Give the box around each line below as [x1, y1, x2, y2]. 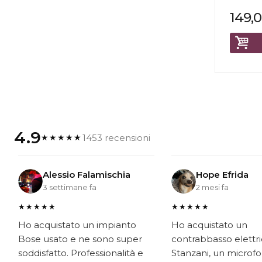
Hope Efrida [196, 168, 249, 180]
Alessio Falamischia [43, 168, 130, 180]
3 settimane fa [43, 182, 96, 192]
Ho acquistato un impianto [18, 219, 136, 230]
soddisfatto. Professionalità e [18, 247, 143, 258]
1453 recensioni [82, 132, 150, 143]
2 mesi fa [196, 182, 229, 192]
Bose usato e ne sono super [18, 233, 142, 244]
